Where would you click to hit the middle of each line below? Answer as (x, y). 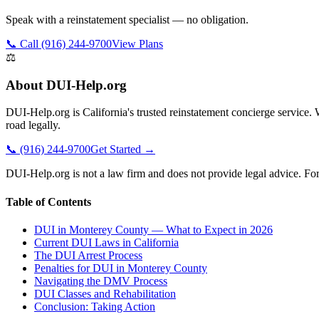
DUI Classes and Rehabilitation (105, 293)
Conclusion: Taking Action (95, 306)
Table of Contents (48, 202)
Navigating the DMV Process (101, 281)
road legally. (33, 125)
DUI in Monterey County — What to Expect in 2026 (153, 229)
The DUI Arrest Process (88, 255)
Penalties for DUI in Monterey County (121, 268)
